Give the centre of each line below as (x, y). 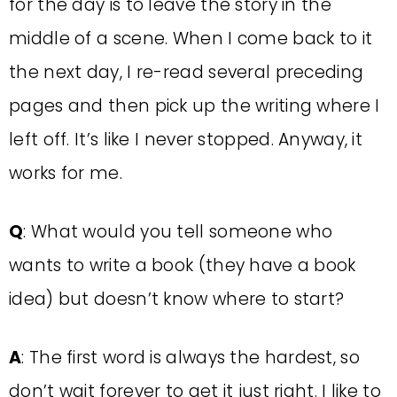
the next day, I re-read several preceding (187, 72)
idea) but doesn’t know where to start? (177, 299)
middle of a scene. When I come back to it (191, 39)
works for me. (66, 173)
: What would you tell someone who (178, 232)
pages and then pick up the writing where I (195, 106)
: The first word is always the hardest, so (191, 358)
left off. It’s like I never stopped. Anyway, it (186, 140)
